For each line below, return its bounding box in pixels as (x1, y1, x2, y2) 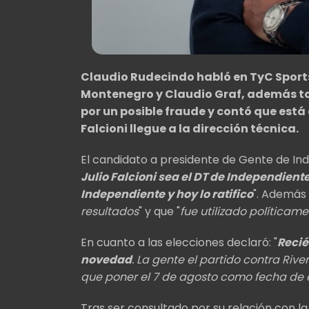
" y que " (139, 203, 180, 219)
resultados (81, 203, 139, 219)
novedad (81, 251, 132, 268)
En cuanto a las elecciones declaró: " (81, 234, 277, 250)
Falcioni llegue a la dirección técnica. (81, 120, 299, 137)
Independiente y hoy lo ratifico (81, 186, 253, 202)
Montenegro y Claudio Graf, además (81, 86, 299, 102)
